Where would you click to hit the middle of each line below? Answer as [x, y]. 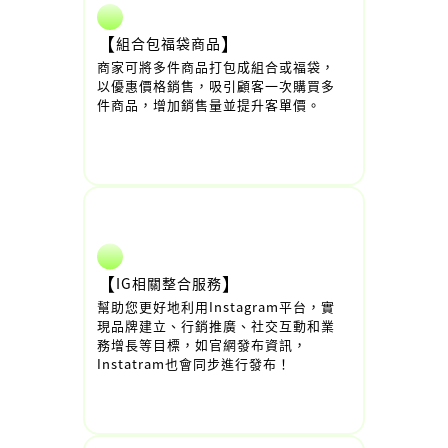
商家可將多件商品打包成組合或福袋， [216, 66]
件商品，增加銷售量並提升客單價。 [209, 104]
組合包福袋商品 [168, 43]
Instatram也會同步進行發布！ [194, 363]
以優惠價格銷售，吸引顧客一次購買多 [216, 85]
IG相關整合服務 [169, 282]
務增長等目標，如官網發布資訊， [202, 344]
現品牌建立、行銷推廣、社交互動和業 [216, 325]
